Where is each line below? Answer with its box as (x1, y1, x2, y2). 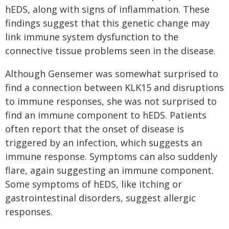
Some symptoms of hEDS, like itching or (5, 178, 182, 190)
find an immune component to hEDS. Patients (5, 109, 207, 121)
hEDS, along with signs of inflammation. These (5, 3, 210, 15)
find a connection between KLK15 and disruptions (5, 81, 224, 94)
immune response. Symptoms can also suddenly (5, 150, 217, 163)
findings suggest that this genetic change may (5, 17, 210, 29)
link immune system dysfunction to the (5, 31, 178, 43)
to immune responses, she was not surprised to (5, 95, 217, 107)
